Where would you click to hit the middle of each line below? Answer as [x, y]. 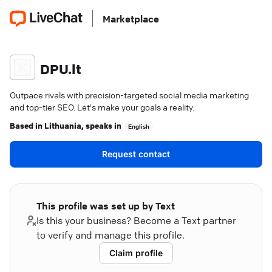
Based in [27, 125]
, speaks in [101, 125]
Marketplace [131, 19]
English [139, 126]
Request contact [136, 154]
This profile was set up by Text [106, 206]
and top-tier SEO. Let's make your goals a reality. [102, 107]
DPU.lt [61, 69]
